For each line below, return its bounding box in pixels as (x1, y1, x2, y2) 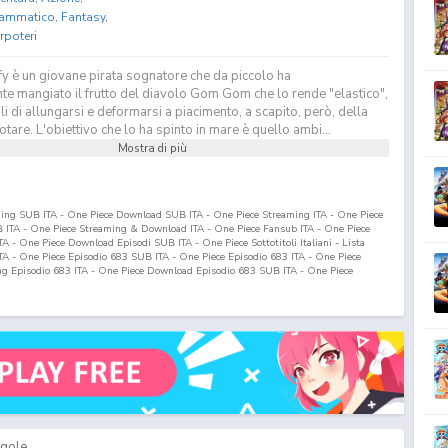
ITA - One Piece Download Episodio (71, 263, 238, 278)
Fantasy (60, 8, 105, 25)
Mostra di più (118, 139, 188, 156)
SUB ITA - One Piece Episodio (128, 249, 270, 264)
